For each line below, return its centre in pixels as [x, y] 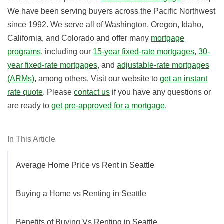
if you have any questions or [160, 92]
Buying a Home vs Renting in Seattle [81, 194]
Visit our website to [125, 79]
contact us [92, 92]
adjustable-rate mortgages [163, 65]
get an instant [184, 79]
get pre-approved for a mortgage [108, 106]
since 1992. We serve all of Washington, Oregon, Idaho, [105, 25]
